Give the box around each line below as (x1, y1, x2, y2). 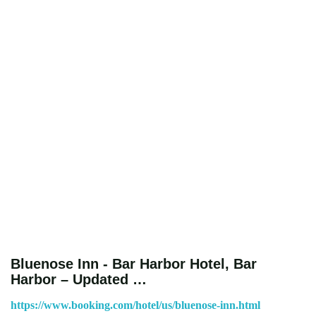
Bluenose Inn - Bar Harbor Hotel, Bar (11, 255, 257, 272)
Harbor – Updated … (11, 271, 147, 287)
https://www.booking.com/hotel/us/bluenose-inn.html (11, 298, 260, 311)
